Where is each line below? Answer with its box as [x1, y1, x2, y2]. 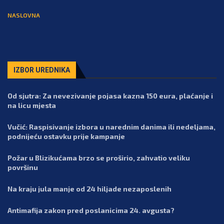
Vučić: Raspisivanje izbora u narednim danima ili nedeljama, [7, 122, 215, 131]
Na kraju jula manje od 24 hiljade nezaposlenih [7, 184, 171, 193]
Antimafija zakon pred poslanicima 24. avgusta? [7, 206, 174, 215]
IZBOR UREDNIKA [13, 66, 70, 74]
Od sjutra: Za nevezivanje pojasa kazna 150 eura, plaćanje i [7, 91, 213, 100]
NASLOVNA [7, 11, 40, 19]
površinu [7, 163, 38, 172]
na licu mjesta [7, 101, 56, 110]
